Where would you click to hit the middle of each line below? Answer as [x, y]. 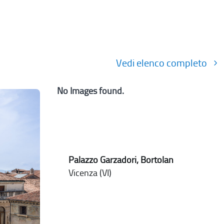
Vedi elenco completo [162, 63]
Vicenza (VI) [90, 173]
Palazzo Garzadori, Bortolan [121, 160]
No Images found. [91, 91]
